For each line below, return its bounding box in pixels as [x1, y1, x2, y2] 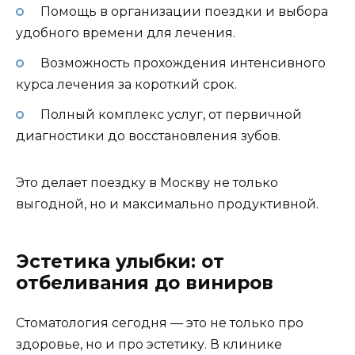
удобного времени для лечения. [16, 25, 235, 40]
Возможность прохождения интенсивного [40, 55, 326, 71]
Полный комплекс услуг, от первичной [40, 107, 302, 123]
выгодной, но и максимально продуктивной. [16, 197, 319, 212]
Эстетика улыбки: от [16, 250, 224, 273]
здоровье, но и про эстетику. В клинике [16, 337, 282, 353]
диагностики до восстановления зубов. [16, 128, 281, 144]
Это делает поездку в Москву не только [16, 175, 278, 191]
